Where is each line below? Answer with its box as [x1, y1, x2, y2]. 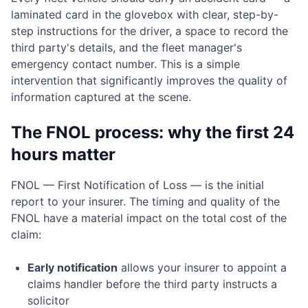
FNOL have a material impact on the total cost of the [11, 211, 287, 225]
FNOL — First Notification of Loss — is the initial [11, 178, 264, 192]
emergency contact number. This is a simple [11, 57, 240, 71]
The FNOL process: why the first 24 [11, 122, 294, 142]
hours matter [11, 144, 115, 164]
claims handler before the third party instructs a [27, 277, 277, 291]
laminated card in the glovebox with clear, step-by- [11, 8, 278, 21]
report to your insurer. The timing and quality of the [11, 195, 280, 208]
